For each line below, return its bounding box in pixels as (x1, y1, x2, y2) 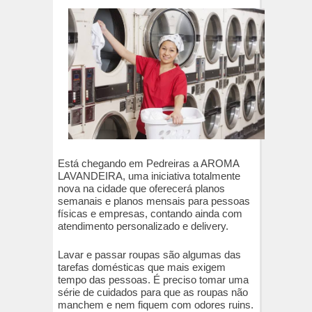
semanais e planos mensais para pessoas (58, 195, 250, 208)
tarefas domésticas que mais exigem (58, 260, 226, 273)
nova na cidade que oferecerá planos (58, 182, 225, 195)
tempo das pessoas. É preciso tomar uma (58, 273, 249, 286)
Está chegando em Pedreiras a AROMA (58, 157, 239, 170)
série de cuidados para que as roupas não (58, 286, 248, 298)
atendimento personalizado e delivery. (58, 220, 228, 233)
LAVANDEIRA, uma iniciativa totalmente (58, 170, 240, 182)
